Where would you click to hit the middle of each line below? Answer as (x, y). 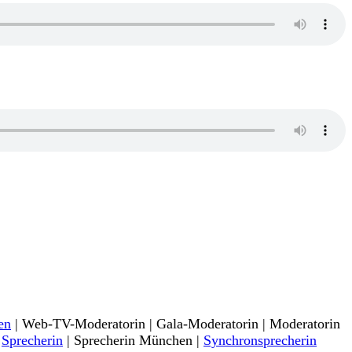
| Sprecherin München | (133, 341)
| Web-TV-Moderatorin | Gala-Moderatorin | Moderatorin (176, 324)
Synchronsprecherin (260, 341)
